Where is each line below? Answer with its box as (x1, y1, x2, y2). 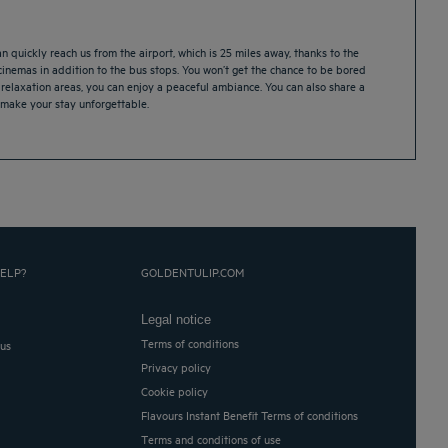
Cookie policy (148, 382, 209, 400)
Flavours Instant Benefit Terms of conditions (147, 406, 359, 424)
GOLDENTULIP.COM (141, 263, 245, 281)
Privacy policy (148, 358, 212, 376)
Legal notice (148, 312, 212, 328)
